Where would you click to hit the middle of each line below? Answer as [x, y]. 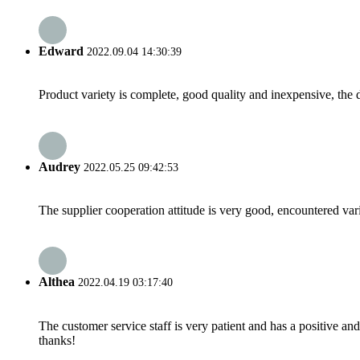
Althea [57, 282]
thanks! [57, 340]
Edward [61, 51]
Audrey [59, 166]
